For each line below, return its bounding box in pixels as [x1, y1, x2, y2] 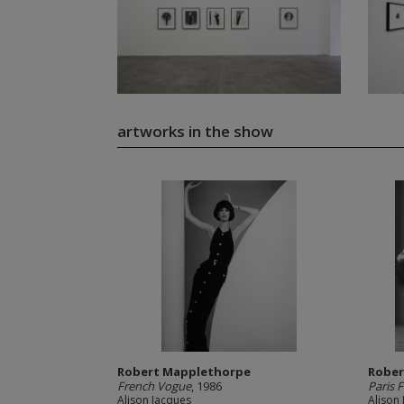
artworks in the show [116, 121, 273, 142]
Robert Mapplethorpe [116, 363, 251, 380]
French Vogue [116, 378, 191, 394]
